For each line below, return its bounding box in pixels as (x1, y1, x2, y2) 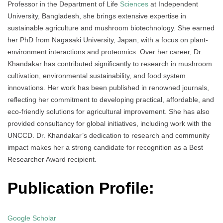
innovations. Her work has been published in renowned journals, (7, 83, 209, 92)
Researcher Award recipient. (7, 155, 97, 163)
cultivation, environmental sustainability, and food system (7, 71, 186, 80)
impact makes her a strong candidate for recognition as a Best (7, 143, 203, 151)
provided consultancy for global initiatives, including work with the (7, 119, 212, 127)
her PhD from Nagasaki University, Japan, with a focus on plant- (7, 35, 208, 44)
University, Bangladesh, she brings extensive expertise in (7, 11, 186, 20)
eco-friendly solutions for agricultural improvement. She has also (7, 107, 210, 115)
